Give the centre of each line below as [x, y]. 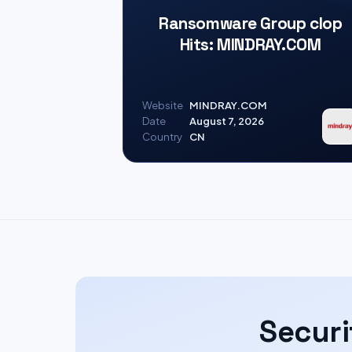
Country [162, 137]
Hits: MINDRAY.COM [250, 44]
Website [163, 105]
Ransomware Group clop [251, 23]
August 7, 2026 [227, 121]
